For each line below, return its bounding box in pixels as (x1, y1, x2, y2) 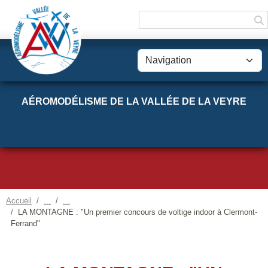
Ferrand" (11, 219, 40, 228)
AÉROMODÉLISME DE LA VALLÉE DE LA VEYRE (22, 96, 246, 106)
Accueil (6, 196, 32, 205)
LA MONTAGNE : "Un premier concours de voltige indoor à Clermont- (18, 208, 257, 217)
